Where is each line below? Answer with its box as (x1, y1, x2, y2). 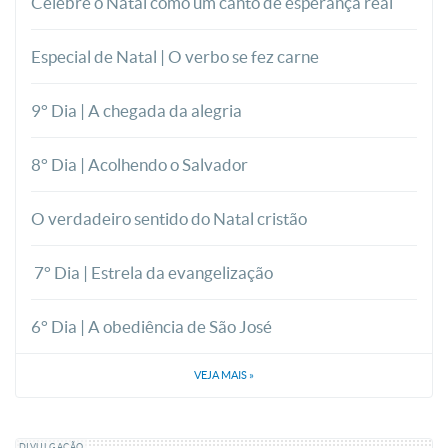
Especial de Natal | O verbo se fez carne (31, 47, 319, 66)
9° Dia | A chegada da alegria (31, 101, 242, 120)
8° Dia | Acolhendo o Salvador (31, 155, 248, 174)
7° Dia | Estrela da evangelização (31, 263, 273, 282)
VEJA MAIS (194, 369, 249, 381)
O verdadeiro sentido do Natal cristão (31, 209, 307, 228)
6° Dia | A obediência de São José (31, 317, 272, 336)
